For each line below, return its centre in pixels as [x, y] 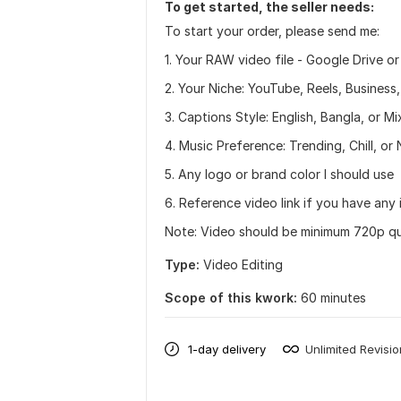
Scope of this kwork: [231, 298]
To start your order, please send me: [272, 31]
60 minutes [333, 298]
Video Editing [243, 264]
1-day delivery [227, 349]
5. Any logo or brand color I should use [279, 174]
